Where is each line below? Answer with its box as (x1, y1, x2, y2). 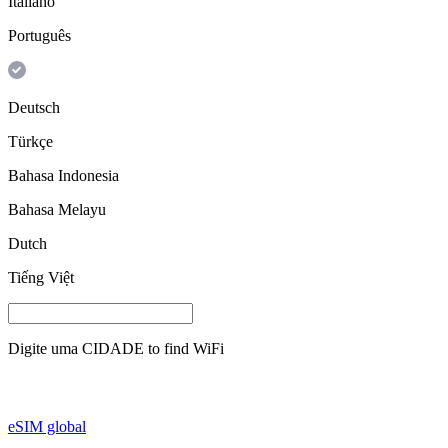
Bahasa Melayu (8, 200, 106, 218)
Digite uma (8, 339, 78, 357)
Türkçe (8, 132, 53, 150)
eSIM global (8, 417, 86, 435)
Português (8, 26, 71, 44)
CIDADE (82, 339, 144, 357)
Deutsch (8, 98, 60, 116)
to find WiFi (148, 339, 224, 357)
